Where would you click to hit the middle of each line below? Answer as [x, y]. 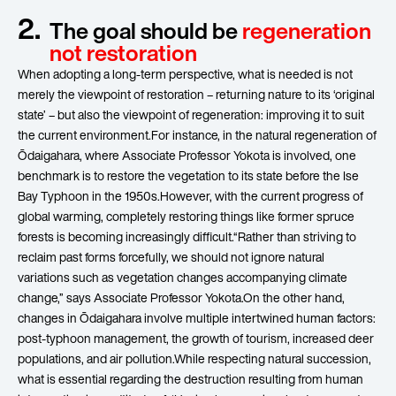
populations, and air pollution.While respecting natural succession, [194, 358]
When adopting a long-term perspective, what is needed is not [185, 74]
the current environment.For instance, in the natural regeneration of [197, 135]
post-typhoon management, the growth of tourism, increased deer [196, 338]
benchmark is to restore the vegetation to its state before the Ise [188, 175]
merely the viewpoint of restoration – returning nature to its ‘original [196, 94]
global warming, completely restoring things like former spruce [186, 216]
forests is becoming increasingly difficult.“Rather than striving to [187, 236]
